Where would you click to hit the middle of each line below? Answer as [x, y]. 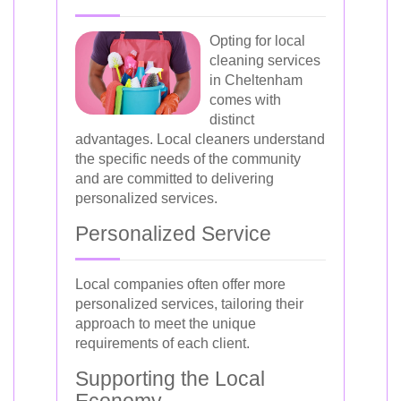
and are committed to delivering [175, 178]
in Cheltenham [256, 80]
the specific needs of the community [188, 158]
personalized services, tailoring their [189, 303]
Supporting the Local [170, 378]
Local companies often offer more [180, 284]
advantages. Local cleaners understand [200, 139]
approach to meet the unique [166, 323]
